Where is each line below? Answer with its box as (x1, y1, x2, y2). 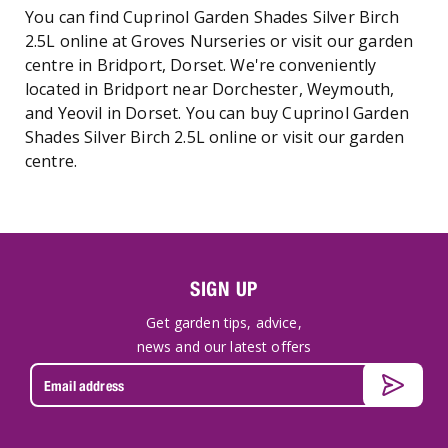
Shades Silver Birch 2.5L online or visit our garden (25, 126, 405, 148)
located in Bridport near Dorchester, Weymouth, (25, 78, 395, 100)
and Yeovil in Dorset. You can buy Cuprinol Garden (25, 102, 409, 124)
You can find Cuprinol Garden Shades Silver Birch (25, 6, 399, 28)
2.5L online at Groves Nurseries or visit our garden (25, 30, 414, 52)
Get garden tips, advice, (146, 313, 302, 332)
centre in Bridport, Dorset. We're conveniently (25, 54, 377, 76)
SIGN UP (189, 277, 259, 300)
